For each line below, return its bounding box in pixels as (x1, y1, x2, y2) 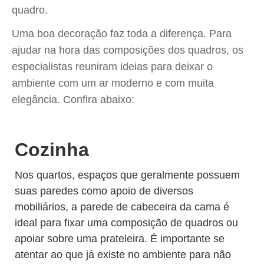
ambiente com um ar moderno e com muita (12, 77, 214, 89)
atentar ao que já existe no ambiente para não (15, 249, 231, 260)
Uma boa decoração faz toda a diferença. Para (12, 28, 232, 39)
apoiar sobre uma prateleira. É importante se (15, 233, 225, 245)
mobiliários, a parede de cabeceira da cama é (15, 201, 229, 213)
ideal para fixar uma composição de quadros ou (15, 217, 238, 229)
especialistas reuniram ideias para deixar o (12, 61, 213, 72)
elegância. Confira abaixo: (12, 94, 134, 105)
